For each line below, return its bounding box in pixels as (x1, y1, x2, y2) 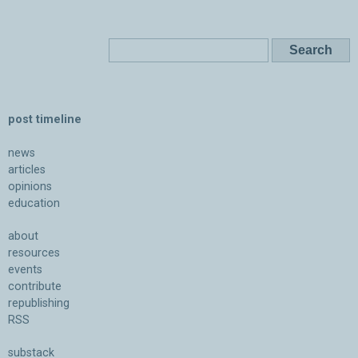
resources (8, 245, 60, 260)
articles (8, 162, 46, 177)
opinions (8, 179, 52, 193)
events (8, 262, 42, 276)
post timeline (8, 112, 82, 126)
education (8, 196, 60, 210)
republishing (8, 296, 70, 310)
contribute (8, 279, 62, 293)
